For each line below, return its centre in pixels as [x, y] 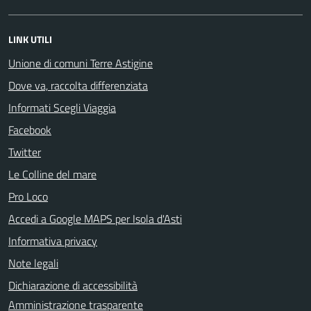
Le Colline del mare [52, 174]
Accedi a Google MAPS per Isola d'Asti [95, 218]
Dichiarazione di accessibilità [73, 285]
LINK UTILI [30, 39]
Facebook [30, 129]
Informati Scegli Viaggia [62, 107]
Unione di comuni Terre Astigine [81, 63]
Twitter [25, 152]
